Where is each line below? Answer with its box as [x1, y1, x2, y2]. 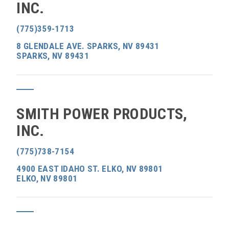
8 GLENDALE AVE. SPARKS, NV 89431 [16, 40, 159, 51]
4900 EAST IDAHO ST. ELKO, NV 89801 [16, 163, 163, 174]
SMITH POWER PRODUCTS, [16, 104, 188, 123]
